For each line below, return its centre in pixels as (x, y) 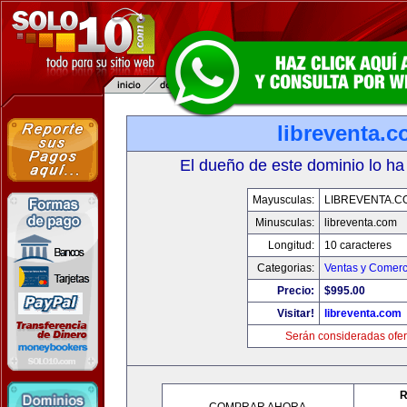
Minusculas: (284, 223)
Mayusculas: (283, 200)
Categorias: (285, 268)
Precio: (295, 291)
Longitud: (291, 245)
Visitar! (295, 313)
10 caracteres (357, 245)
